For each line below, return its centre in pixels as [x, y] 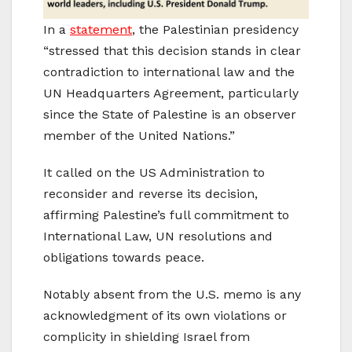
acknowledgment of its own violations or [165, 315]
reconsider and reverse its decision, [150, 193]
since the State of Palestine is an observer [170, 114]
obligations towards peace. [124, 257]
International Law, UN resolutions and [158, 236]
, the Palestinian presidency [215, 29]
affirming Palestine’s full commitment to [166, 214]
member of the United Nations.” [139, 135]
